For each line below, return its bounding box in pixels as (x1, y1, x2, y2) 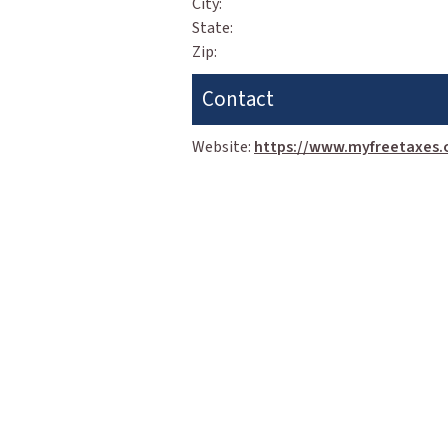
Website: (192, 136, 254, 158)
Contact (202, 84, 274, 114)
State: (192, 17, 233, 39)
